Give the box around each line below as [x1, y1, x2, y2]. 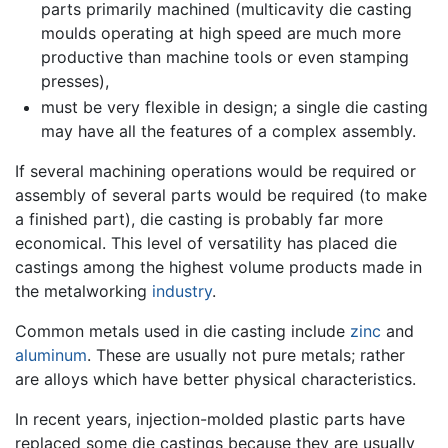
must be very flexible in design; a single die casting [40, 96, 428, 117]
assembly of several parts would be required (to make [15, 184, 427, 205]
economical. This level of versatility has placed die [15, 232, 397, 253]
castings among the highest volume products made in [15, 256, 422, 277]
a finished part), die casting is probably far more [15, 208, 383, 229]
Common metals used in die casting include [15, 320, 350, 341]
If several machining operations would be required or [15, 160, 416, 181]
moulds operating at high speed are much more [40, 23, 401, 44]
